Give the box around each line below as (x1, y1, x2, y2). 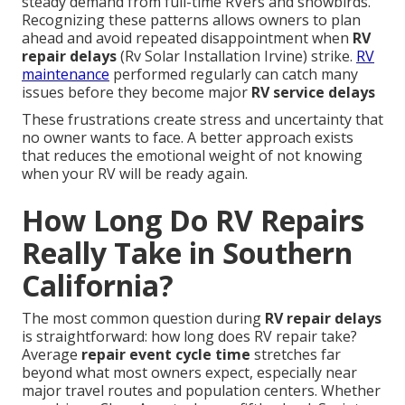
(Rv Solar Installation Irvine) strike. (117, 46, 356, 67)
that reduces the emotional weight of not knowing (22, 146, 363, 166)
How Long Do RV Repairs (22, 201, 364, 240)
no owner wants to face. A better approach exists (22, 127, 353, 148)
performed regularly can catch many (109, 64, 358, 85)
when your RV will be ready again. (22, 164, 248, 184)
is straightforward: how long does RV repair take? (22, 326, 357, 347)
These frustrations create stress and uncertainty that (22, 109, 383, 130)
